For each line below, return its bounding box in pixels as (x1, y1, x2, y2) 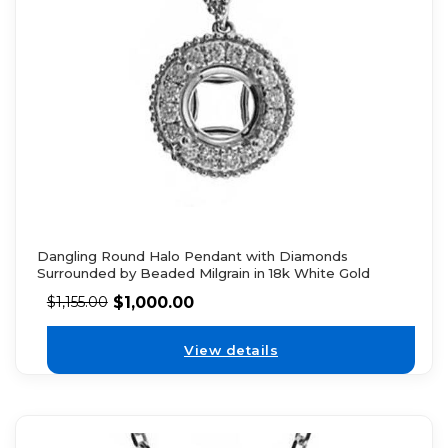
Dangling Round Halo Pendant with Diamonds (36, 248, 348, 265)
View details (184, 341, 278, 358)
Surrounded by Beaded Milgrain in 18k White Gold (36, 265, 370, 282)
